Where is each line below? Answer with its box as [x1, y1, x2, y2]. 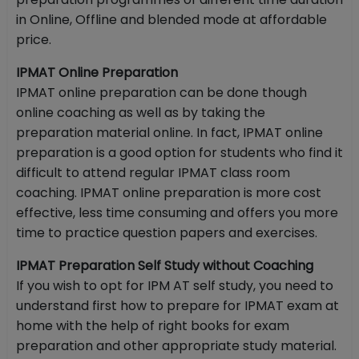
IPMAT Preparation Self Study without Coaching [16, 256, 313, 276]
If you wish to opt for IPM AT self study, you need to [16, 276, 333, 296]
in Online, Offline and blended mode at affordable [16, 10, 327, 30]
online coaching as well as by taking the [16, 103, 265, 123]
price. [16, 30, 51, 50]
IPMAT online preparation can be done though [16, 83, 307, 103]
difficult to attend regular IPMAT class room [16, 163, 290, 183]
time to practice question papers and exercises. [16, 224, 324, 243]
